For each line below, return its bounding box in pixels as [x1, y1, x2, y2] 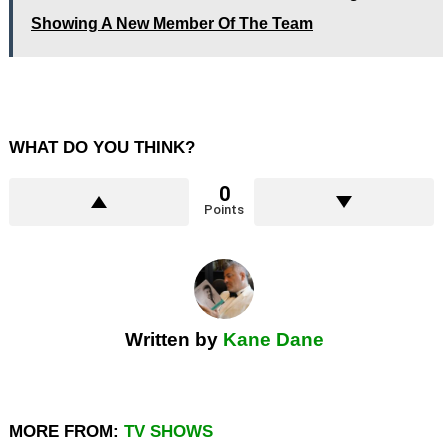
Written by [124, 328, 223, 350]
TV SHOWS [124, 421, 213, 441]
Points [204, 201, 244, 217]
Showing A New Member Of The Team [31, 14, 313, 32]
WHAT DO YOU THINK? [9, 137, 195, 157]
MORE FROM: [9, 421, 124, 441]
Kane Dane [222, 328, 324, 350]
